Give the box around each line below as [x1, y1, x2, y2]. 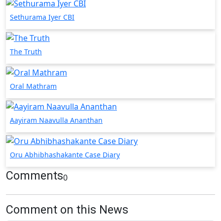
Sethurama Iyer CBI [10, 12, 74, 22]
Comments [6, 168, 63, 183]
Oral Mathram [10, 81, 57, 91]
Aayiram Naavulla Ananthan [10, 115, 103, 125]
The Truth [10, 46, 42, 56]
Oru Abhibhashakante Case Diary [10, 149, 120, 159]
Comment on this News [6, 202, 128, 217]
